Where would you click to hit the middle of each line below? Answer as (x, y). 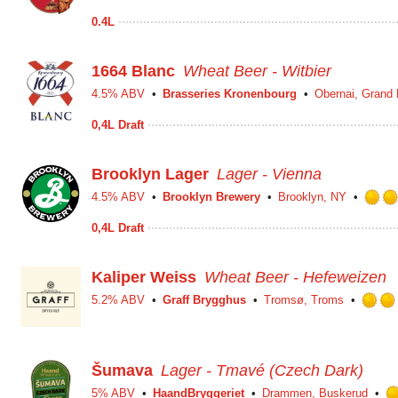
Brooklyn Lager (150, 174)
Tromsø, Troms (304, 300)
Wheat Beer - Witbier (257, 71)
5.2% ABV (118, 300)
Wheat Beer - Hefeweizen (295, 277)
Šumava (122, 370)
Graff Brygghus (204, 300)
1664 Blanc (133, 71)
